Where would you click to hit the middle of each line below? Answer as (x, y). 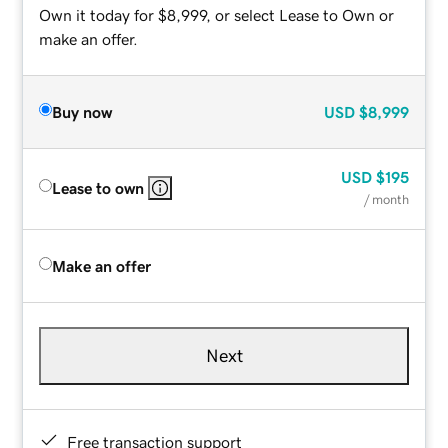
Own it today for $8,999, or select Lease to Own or (217, 14)
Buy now (82, 111)
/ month (386, 199)
